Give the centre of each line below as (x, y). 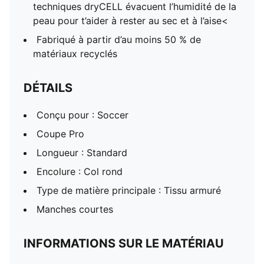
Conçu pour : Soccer (82, 115)
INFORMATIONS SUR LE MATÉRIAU (124, 243)
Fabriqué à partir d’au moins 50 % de (119, 39)
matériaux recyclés (75, 54)
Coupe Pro (60, 134)
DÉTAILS (48, 88)
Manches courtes (75, 209)
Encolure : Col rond (80, 171)
